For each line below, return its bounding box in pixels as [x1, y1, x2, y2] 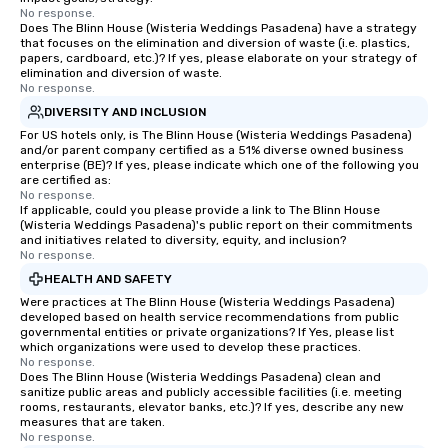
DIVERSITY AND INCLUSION [44, 104, 207, 119]
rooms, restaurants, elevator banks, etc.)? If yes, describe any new [20, 400, 404, 414]
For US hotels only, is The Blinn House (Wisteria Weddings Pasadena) [20, 128, 412, 142]
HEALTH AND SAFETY [44, 271, 172, 286]
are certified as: [20, 173, 111, 187]
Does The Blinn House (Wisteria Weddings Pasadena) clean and [20, 370, 381, 384]
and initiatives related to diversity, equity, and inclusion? [20, 233, 346, 247]
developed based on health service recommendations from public [20, 310, 399, 324]
